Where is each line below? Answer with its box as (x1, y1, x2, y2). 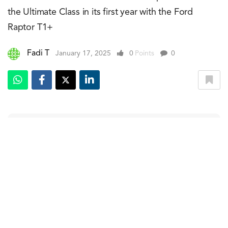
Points (135, 49, 154, 57)
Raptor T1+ (8, 22, 53, 32)
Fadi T (27, 49, 49, 58)
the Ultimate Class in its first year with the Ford (8, 7, 193, 17)
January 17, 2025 (55, 49, 111, 57)
